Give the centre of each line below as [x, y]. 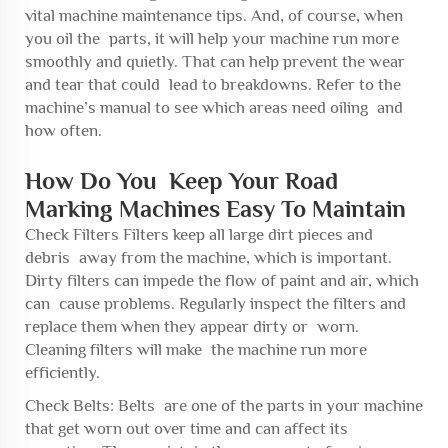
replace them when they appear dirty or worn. [192, 326]
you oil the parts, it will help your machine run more [212, 38]
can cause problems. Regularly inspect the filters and [215, 303]
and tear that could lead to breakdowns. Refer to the [213, 84]
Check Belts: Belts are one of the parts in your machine [224, 405]
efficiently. [62, 372]
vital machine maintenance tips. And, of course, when [214, 15]
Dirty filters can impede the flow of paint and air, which [222, 280]
